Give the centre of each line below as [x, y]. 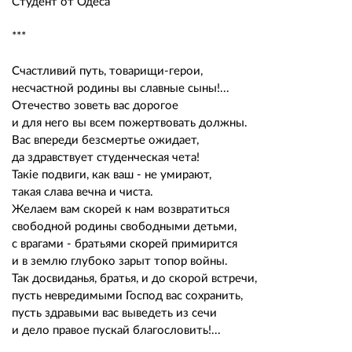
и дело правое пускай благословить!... [116, 330]
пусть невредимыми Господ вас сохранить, [127, 295]
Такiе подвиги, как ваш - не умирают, [112, 174]
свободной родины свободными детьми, [124, 226]
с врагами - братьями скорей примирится [125, 244]
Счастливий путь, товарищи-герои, [107, 71]
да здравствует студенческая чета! [106, 157]
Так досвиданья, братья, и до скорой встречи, [134, 278]
